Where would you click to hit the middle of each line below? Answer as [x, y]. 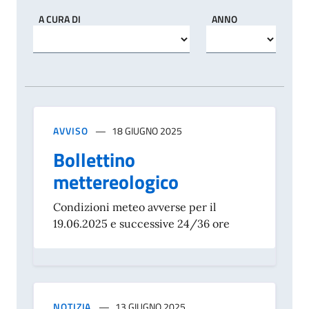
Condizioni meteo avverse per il [134, 207]
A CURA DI [60, 19]
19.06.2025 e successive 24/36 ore [141, 224]
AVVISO [71, 131]
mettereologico [116, 182]
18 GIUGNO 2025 [147, 131]
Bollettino [94, 160]
